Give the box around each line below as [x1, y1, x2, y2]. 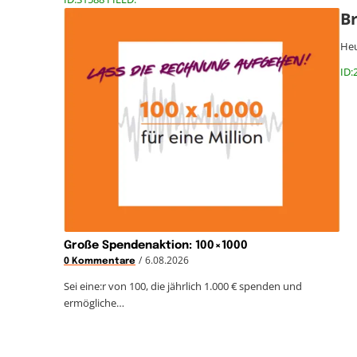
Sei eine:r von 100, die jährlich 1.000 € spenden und [64, 278, 302, 293]
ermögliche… [64, 295, 124, 310]
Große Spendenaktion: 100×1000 [64, 239, 248, 251]
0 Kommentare [64, 256, 135, 266]
